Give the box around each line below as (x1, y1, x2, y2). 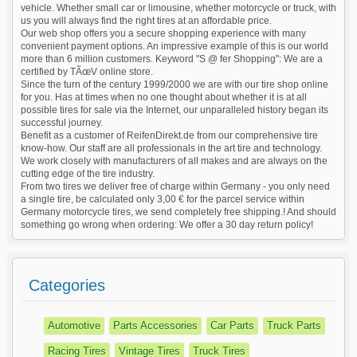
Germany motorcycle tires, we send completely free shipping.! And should (20, 206, 336, 218)
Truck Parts (266, 320, 321, 332)
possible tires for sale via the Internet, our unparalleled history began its (20, 104, 328, 116)
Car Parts (210, 320, 254, 332)
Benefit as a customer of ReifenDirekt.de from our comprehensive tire (20, 130, 318, 142)
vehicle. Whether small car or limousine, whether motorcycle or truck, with (20, 2, 336, 14)
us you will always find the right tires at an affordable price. (20, 15, 272, 27)
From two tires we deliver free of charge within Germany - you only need (20, 181, 330, 193)
